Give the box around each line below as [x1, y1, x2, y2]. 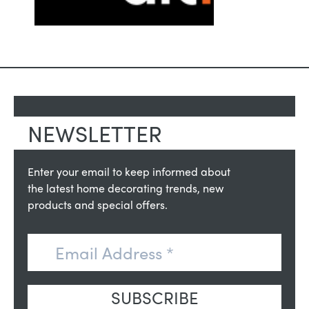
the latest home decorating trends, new [28, 180, 223, 197]
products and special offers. [28, 197, 168, 213]
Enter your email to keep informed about [28, 163, 230, 180]
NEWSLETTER [28, 117, 162, 150]
